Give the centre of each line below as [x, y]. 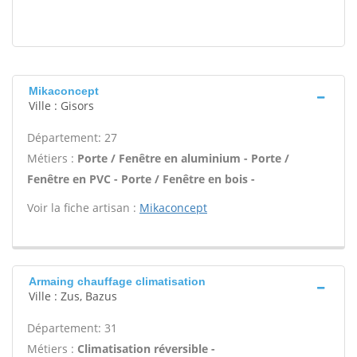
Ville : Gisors [61, 106]
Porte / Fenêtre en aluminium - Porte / [183, 158]
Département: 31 [72, 328]
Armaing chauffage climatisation [117, 281]
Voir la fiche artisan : [83, 208]
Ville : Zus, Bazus [73, 296]
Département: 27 [72, 137]
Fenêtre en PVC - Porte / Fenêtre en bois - [141, 179]
